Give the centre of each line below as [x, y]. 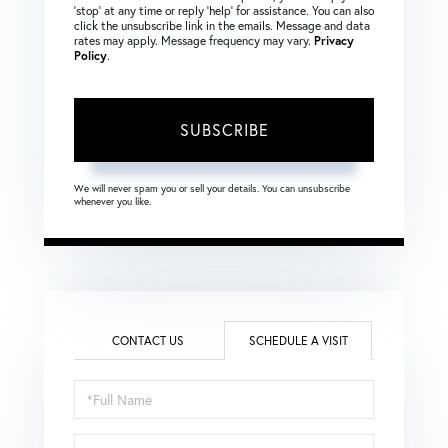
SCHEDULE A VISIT [298, 340]
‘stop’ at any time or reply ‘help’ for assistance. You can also [224, 10]
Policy [90, 55]
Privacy [334, 40]
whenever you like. [112, 201]
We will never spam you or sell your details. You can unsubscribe [212, 188]
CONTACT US [148, 340]
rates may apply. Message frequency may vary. [194, 40]
